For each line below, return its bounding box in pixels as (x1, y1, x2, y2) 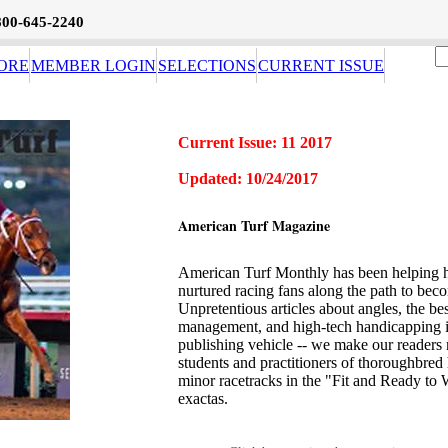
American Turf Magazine (177, 215, 330, 237)
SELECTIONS (158, 57, 256, 74)
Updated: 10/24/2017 (177, 170, 318, 187)
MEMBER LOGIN (31, 57, 156, 74)
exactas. (177, 389, 228, 407)
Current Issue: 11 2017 (177, 134, 332, 151)
